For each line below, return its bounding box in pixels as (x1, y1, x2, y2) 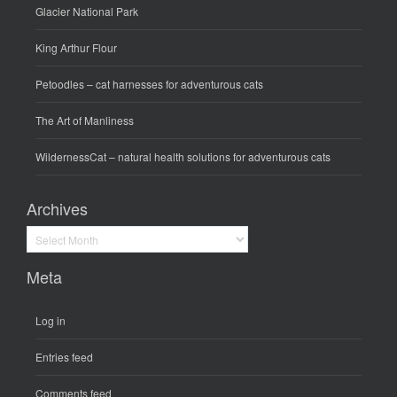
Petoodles (35, 75, 84, 91)
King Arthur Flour (35, 39, 117, 55)
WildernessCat (35, 148, 106, 164)
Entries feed (35, 348, 93, 364)
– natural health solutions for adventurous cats (106, 148, 331, 164)
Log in (35, 312, 66, 328)
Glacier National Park (35, 3, 138, 19)
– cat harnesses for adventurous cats (84, 75, 263, 91)
